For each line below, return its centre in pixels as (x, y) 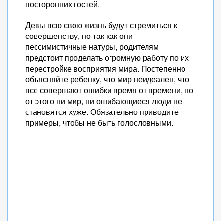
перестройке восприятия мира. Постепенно (105, 68)
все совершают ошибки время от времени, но (109, 90)
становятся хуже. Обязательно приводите (102, 112)
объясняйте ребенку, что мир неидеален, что (107, 79)
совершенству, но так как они (79, 36)
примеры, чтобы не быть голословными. (99, 123)
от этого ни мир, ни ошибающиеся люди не (104, 101)
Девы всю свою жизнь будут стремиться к (101, 25)
